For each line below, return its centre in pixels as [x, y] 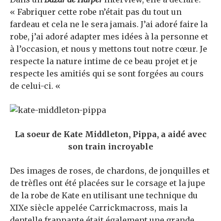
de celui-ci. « [36, 86]
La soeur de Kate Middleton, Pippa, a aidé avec [110, 134]
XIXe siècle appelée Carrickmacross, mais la [99, 207]
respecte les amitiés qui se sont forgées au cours [107, 73]
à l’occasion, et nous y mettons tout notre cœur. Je [109, 49]
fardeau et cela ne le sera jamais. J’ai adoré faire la [109, 24]
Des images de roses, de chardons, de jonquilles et [110, 170]
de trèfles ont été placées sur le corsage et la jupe [108, 183]
